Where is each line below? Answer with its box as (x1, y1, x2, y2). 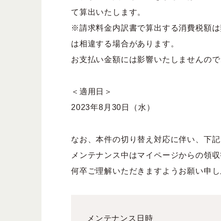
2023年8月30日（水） (71, 103, 155, 111)
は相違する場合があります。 (71, 39, 179, 48)
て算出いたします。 (71, 8, 146, 16)
